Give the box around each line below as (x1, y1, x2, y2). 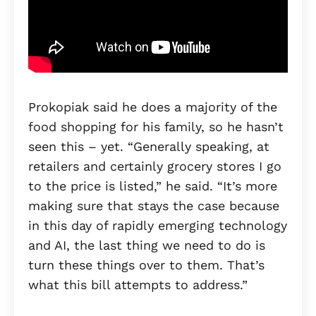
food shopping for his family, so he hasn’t (28, 119, 284, 135)
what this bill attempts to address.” (28, 277, 252, 293)
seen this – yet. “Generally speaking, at (28, 139, 269, 154)
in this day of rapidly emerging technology (28, 218, 287, 233)
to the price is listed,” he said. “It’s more (28, 178, 277, 194)
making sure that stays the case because (28, 198, 279, 214)
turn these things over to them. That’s (28, 257, 265, 273)
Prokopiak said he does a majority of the (28, 99, 277, 115)
